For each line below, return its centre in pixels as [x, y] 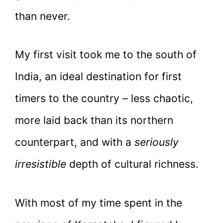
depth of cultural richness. [132, 164]
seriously [157, 142]
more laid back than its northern [94, 120]
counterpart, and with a [75, 142]
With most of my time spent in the [99, 203]
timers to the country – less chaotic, [104, 99]
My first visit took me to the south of [106, 55]
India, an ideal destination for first [98, 77]
